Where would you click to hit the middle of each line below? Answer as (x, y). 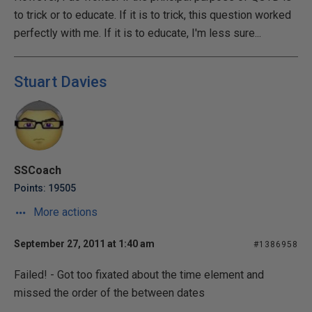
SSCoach (38, 170)
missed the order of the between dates (109, 293)
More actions (64, 212)
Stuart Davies (61, 82)
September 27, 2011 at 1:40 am (84, 244)
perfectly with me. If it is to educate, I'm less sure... (138, 33)
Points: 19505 (45, 188)
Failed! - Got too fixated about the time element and (139, 275)
